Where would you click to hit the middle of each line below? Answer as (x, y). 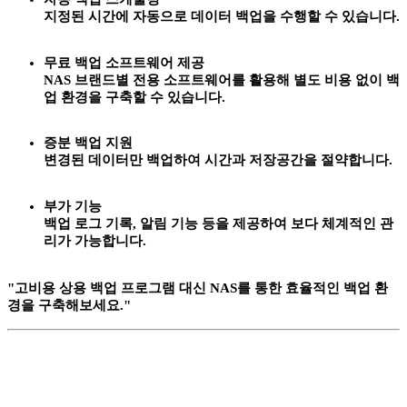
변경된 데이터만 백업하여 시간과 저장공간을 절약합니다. (218, 160)
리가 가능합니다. (95, 241)
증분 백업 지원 (88, 143)
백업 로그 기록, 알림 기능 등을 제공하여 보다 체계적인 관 (218, 223)
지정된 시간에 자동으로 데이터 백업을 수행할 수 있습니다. (222, 17)
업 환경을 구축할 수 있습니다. (134, 97)
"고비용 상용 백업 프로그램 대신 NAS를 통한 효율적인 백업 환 (198, 288)
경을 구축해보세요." (69, 305)
